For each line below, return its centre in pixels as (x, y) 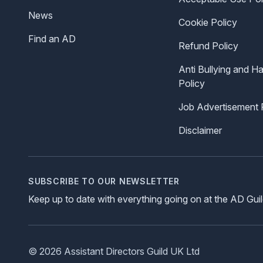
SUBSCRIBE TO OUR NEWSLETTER (104, 181)
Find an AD (52, 39)
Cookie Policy (208, 23)
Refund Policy (208, 46)
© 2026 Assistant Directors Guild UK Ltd (114, 252)
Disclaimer (200, 131)
